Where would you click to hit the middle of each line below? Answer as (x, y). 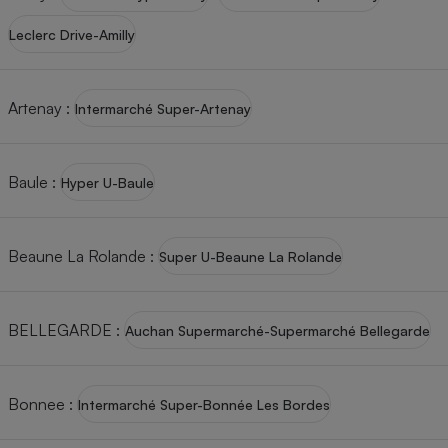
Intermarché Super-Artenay (163, 108)
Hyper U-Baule (107, 182)
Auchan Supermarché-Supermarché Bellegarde (277, 330)
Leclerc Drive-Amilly (72, 34)
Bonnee (36, 403)
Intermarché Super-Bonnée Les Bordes (204, 404)
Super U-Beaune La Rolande (250, 256)
